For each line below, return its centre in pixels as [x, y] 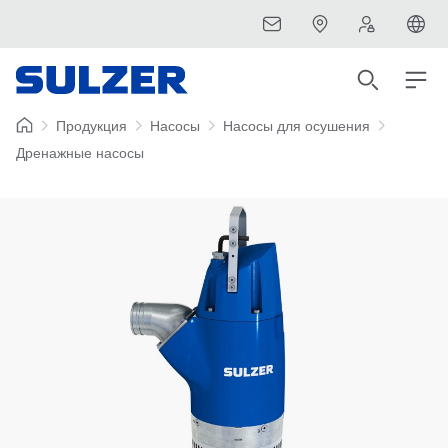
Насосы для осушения [296, 125]
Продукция [91, 125]
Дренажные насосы [80, 152]
